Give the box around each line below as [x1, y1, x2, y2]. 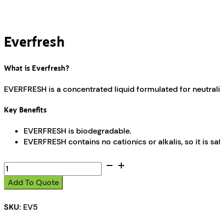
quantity [3, 170, 34, 181]
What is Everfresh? [4, 64, 69, 72]
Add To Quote [8, 177, 59, 188]
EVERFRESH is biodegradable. [24, 126, 131, 137]
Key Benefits [4, 106, 47, 114]
